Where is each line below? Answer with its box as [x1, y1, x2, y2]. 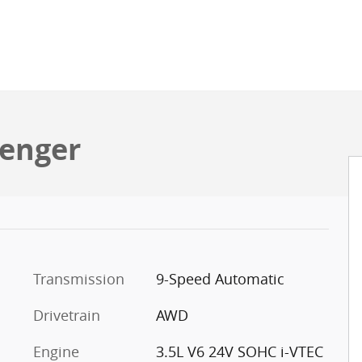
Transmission [33, 269, 124, 288]
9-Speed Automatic [155, 269, 284, 288]
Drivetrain [33, 305, 100, 325]
